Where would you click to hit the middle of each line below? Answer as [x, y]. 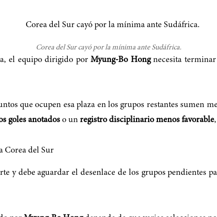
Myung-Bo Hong [121, 60]
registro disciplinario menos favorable [147, 120]
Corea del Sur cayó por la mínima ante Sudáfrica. [108, 47]
